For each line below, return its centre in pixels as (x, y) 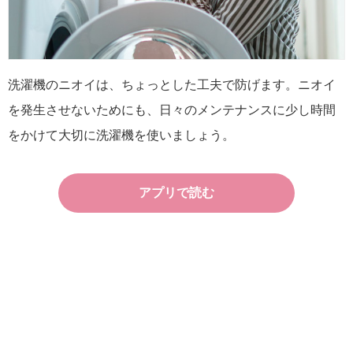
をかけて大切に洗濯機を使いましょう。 (121, 136)
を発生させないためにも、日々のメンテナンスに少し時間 (172, 110)
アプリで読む (176, 193)
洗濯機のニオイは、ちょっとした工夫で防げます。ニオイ (172, 85)
